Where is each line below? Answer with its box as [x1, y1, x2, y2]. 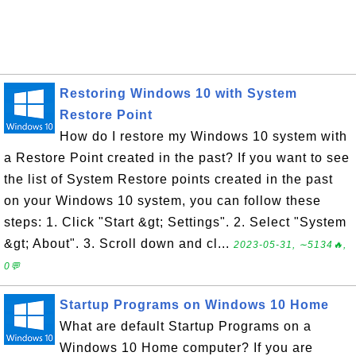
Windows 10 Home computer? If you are [60, 341, 313, 354]
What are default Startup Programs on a [60, 319, 311, 333]
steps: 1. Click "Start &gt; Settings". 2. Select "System [4, 215, 346, 229]
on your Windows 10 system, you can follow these [4, 194, 321, 207]
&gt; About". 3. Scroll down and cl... [4, 237, 234, 250]
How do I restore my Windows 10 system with [60, 130, 347, 143]
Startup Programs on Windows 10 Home [60, 298, 329, 311]
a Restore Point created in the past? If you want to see [4, 151, 350, 164]
